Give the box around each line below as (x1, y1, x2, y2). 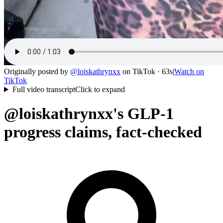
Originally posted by (4, 67, 68, 76)
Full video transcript (12, 85, 75, 94)
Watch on (174, 67, 204, 76)
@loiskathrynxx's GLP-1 (4, 105, 174, 123)
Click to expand (75, 85, 125, 94)
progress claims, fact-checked (4, 123, 202, 141)
